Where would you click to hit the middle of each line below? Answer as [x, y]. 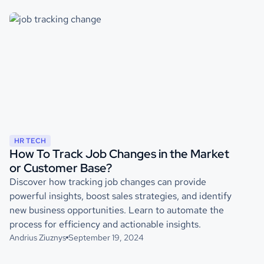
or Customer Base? [61, 168]
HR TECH [30, 141]
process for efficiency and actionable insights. [105, 224]
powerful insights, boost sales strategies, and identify [121, 196]
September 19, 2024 [106, 237]
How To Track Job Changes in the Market [119, 154]
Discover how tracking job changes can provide [108, 181]
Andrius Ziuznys [38, 237]
